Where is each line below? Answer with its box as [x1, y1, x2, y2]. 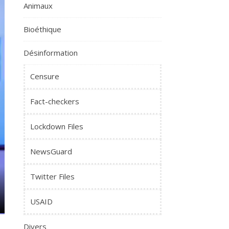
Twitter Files [30, 171, 75, 181]
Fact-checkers [30, 96, 79, 106]
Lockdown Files [30, 121, 83, 131]
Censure [30, 71, 59, 81]
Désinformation [24, 48, 78, 58]
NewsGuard [30, 146, 72, 156]
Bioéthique [24, 24, 61, 34]
